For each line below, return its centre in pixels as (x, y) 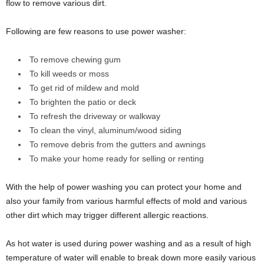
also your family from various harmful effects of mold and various (126, 201)
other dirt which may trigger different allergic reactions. (108, 215)
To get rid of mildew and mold (85, 88)
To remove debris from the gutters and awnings (118, 145)
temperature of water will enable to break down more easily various (131, 258)
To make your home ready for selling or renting (117, 159)
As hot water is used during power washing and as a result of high (128, 244)
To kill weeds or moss (69, 74)
